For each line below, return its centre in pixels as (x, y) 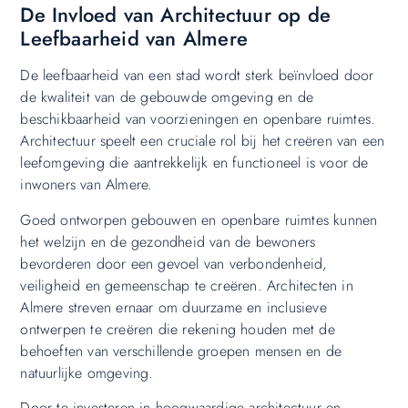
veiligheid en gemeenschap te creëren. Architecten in (187, 285)
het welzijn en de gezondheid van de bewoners (168, 241)
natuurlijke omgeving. (87, 372)
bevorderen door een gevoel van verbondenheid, (174, 263)
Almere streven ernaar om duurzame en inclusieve (173, 307)
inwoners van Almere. (87, 185)
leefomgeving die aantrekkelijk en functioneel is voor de (194, 163)
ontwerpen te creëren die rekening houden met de (178, 329)
